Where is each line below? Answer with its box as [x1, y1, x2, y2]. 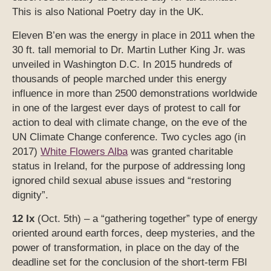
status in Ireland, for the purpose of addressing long [12, 160, 245, 172]
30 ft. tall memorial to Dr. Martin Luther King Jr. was [12, 44, 246, 56]
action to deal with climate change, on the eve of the [12, 117, 247, 129]
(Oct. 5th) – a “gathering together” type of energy [34, 213, 258, 225]
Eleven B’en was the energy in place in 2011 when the [12, 30, 255, 42]
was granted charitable [128, 146, 233, 158]
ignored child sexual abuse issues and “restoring [12, 175, 231, 187]
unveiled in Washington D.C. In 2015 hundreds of [12, 59, 232, 71]
